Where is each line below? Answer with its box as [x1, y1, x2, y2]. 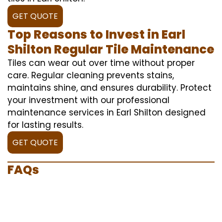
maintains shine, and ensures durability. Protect [7, 81, 212, 94]
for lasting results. [7, 118, 83, 131]
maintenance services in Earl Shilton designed [7, 106, 206, 118]
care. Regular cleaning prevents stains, [7, 69, 174, 81]
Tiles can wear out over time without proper [7, 56, 195, 69]
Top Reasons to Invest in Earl [7, 26, 185, 43]
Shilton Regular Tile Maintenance [7, 41, 214, 57]
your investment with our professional [7, 94, 169, 106]
